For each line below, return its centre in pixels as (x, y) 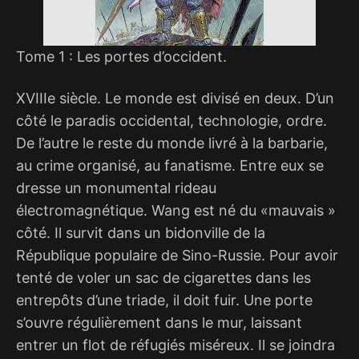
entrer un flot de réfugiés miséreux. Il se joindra (175, 345)
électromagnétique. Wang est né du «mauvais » (176, 210)
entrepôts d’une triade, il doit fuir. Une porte (164, 300)
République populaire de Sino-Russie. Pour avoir (177, 255)
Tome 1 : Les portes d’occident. (121, 56)
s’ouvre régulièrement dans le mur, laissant (159, 322)
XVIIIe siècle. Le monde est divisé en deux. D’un (175, 98)
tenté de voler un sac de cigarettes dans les (163, 277)
